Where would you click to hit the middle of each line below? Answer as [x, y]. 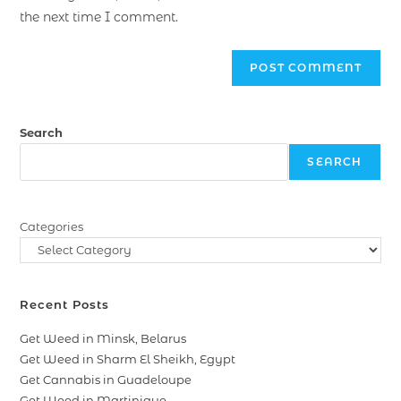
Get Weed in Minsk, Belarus [103, 339]
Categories [52, 226]
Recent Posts [65, 305]
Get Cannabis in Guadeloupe [106, 380]
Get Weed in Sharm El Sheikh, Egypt [128, 359]
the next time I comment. [99, 17]
